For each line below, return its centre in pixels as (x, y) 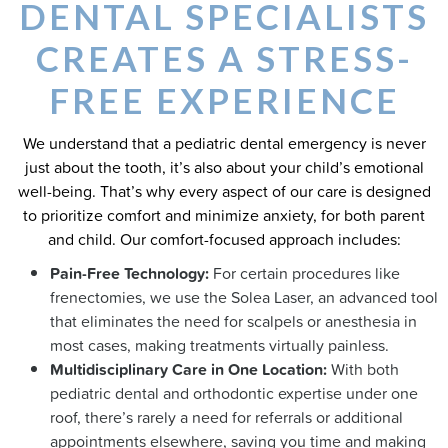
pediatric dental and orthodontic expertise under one (234, 393)
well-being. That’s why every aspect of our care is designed (224, 191)
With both (363, 369)
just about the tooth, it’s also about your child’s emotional (224, 167)
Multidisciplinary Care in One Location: (188, 369)
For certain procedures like (304, 273)
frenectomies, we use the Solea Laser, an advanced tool (244, 297)
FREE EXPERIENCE (224, 100)
